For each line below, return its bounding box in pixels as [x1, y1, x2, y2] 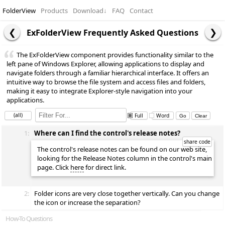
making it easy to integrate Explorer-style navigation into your [7, 86, 192, 95]
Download [73, 6, 103, 15]
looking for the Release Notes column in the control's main [37, 154, 212, 163]
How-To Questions [6, 214, 52, 223]
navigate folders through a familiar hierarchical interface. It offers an [7, 68, 209, 77]
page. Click [37, 163, 70, 172]
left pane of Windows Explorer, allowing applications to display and [7, 59, 204, 68]
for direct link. [84, 163, 126, 172]
